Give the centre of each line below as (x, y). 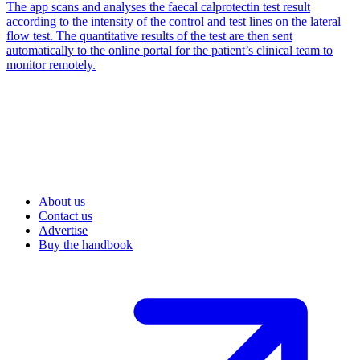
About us (62, 201)
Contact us (65, 216)
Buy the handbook (86, 245)
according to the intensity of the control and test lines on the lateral (174, 21)
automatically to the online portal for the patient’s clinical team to (170, 50)
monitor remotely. (51, 65)
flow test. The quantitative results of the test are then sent (149, 36)
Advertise (63, 230)
